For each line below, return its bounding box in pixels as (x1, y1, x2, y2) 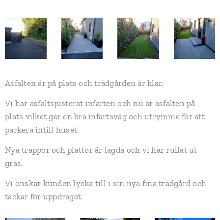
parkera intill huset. (5, 125, 80, 135)
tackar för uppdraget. (5, 192, 83, 201)
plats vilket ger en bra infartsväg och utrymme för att (5, 111, 205, 121)
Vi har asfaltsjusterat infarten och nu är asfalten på (5, 98, 195, 108)
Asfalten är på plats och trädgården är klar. (5, 78, 164, 88)
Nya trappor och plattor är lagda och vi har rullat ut (5, 145, 197, 155)
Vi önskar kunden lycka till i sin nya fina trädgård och (5, 178, 207, 188)
